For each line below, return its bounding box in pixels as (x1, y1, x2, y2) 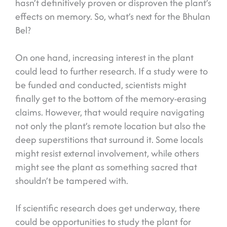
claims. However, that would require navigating (15, 105, 205, 120)
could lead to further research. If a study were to (15, 64, 208, 79)
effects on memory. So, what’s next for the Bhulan (15, 10, 210, 24)
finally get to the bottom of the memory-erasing (15, 92, 207, 106)
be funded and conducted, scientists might (15, 78, 186, 92)
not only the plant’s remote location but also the (15, 119, 206, 133)
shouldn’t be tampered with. (15, 174, 128, 188)
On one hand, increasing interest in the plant (15, 51, 194, 65)
